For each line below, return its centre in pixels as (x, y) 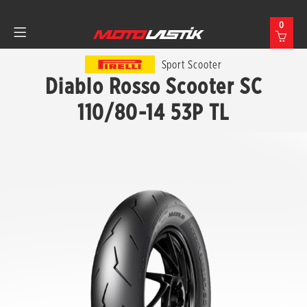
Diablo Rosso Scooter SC (153, 86)
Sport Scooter (192, 64)
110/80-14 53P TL (153, 112)
